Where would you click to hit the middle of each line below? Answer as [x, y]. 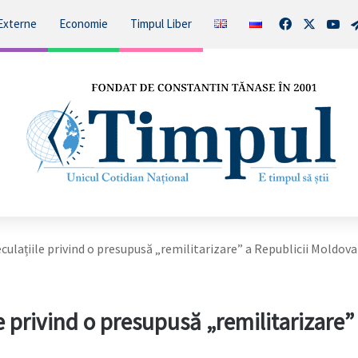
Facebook [316, 23]
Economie [83, 24]
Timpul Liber [161, 24]
